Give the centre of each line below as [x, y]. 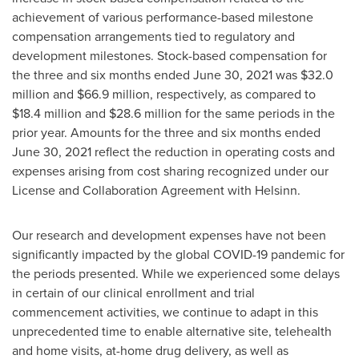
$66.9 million [113, 94]
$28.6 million [145, 113]
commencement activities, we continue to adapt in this [165, 312]
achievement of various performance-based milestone [163, 17]
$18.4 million [47, 113]
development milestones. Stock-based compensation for [169, 56]
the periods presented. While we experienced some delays [176, 274]
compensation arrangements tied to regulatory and [153, 36]
